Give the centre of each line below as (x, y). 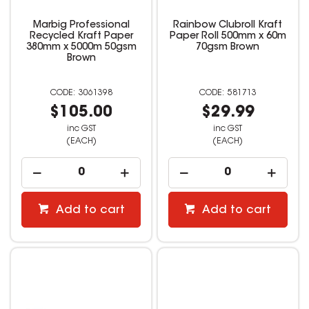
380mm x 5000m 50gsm (81, 47)
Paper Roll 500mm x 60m (228, 36)
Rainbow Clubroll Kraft (228, 25)
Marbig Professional (81, 25)
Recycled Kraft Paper (81, 36)
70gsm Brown (228, 47)
